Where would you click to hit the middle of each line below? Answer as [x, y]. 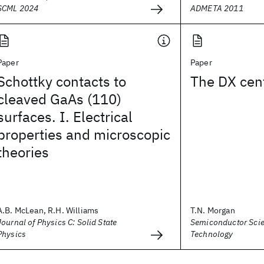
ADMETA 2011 [217, 8]
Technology [212, 234]
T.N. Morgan [213, 210]
